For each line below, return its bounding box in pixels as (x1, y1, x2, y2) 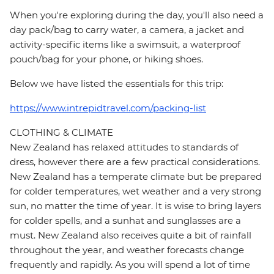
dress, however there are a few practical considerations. (10, 156, 260, 168)
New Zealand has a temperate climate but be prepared (10, 171, 262, 183)
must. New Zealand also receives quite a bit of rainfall (10, 229, 251, 242)
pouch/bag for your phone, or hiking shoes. (10, 53, 203, 65)
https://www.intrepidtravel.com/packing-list (10, 102, 206, 114)
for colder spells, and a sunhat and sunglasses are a (10, 215, 241, 227)
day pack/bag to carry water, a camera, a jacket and (10, 24, 244, 36)
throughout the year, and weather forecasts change (10, 244, 244, 256)
